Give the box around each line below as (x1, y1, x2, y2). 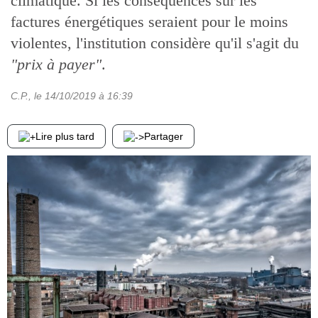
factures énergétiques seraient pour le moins (11, 13, 288, 31)
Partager (144, 131, 183, 142)
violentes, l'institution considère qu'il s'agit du (11, 34, 299, 52)
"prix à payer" (11, 55, 102, 73)
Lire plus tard (35, 131, 94, 142)
